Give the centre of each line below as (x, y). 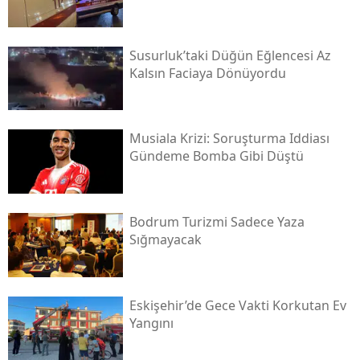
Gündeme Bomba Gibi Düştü (216, 156)
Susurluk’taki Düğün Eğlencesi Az (230, 55)
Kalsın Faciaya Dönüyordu (207, 73)
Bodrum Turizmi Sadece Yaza (217, 222)
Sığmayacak (165, 240)
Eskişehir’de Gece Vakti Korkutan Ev (237, 305)
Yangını (151, 323)
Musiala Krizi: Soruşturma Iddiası (229, 139)
